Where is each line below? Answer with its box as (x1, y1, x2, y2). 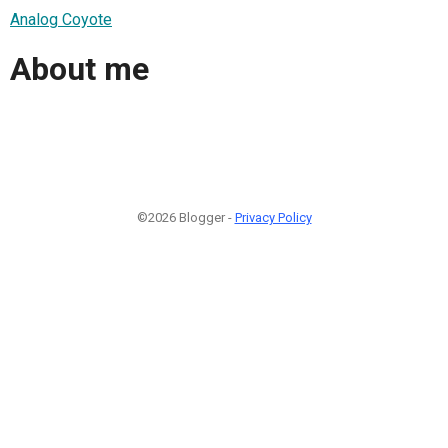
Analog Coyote (10, 9, 112, 29)
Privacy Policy (234, 209, 312, 225)
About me (10, 50, 149, 89)
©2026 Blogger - (136, 209, 235, 225)
